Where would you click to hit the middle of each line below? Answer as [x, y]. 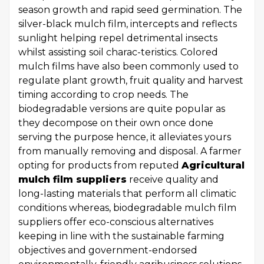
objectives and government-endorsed [108, 250]
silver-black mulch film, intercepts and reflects [128, 24]
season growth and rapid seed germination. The [130, 10]
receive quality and [173, 179]
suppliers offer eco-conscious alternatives [116, 222]
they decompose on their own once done [116, 123]
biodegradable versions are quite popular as [122, 109]
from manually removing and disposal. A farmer [130, 151]
